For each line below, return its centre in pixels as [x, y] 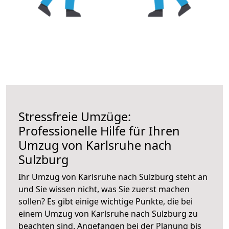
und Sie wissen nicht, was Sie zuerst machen [104, 189]
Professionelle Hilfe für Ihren [99, 131]
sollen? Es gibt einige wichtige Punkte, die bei [106, 201]
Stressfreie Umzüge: [75, 116]
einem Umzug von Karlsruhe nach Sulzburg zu [108, 213]
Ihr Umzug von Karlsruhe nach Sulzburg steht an [113, 177]
